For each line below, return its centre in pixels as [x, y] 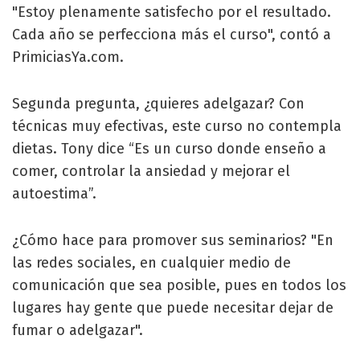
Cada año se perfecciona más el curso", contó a [172, 34]
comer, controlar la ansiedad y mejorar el [151, 171]
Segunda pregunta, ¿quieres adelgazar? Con [158, 103]
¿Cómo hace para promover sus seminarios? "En [173, 240]
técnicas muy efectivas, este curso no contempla [177, 126]
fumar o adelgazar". [78, 330]
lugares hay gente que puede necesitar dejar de [173, 307]
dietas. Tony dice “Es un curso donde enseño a [169, 148]
